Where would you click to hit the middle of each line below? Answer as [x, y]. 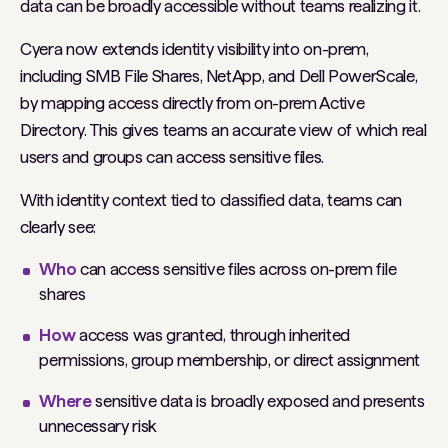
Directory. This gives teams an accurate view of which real [223, 130]
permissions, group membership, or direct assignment [229, 360]
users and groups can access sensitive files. [172, 157]
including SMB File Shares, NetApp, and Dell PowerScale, [219, 76]
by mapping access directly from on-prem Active [192, 103]
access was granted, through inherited [213, 335]
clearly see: [58, 227]
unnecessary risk [98, 426]
